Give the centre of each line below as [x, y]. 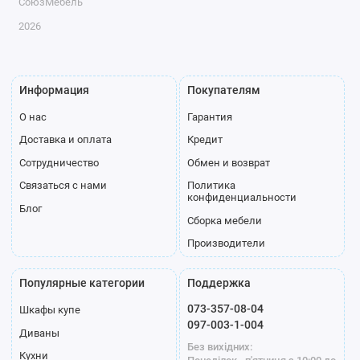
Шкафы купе [49, 310]
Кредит [205, 140]
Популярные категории [82, 283]
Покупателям [223, 90]
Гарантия [209, 117]
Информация [54, 90]
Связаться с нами [63, 186]
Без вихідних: [219, 346]
